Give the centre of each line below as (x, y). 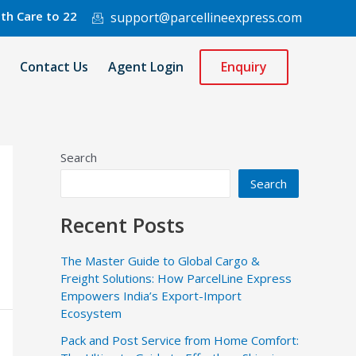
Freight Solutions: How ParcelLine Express (176, 278)
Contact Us (54, 67)
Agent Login (145, 67)
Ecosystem (91, 313)
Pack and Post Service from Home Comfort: (180, 340)
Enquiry (244, 67)
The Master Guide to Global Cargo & (160, 260)
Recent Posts (122, 224)
